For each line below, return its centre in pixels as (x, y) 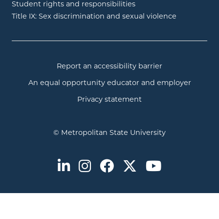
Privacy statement (109, 100)
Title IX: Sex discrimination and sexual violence (94, 17)
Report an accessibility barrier (109, 67)
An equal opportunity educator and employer (109, 84)
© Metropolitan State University (109, 133)
